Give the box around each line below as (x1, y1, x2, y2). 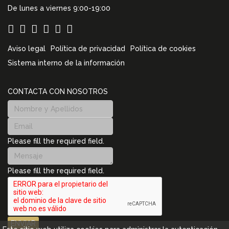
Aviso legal (8, 44, 45, 53)
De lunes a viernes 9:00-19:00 (8, 4, 110, 13)
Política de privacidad (51, 44, 125, 53)
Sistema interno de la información (8, 59, 125, 67)
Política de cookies (130, 44, 196, 53)
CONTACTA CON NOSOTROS (8, 87, 108, 96)
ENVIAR (11, 219, 36, 228)
